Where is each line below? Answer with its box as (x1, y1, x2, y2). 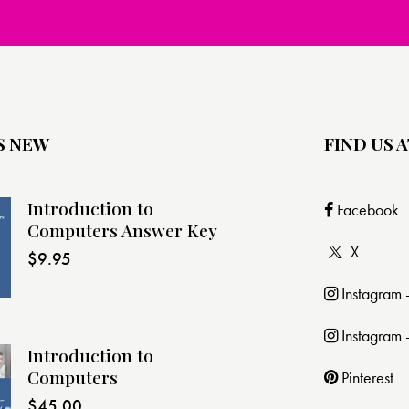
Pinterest (341, 366, 394, 388)
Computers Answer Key (27, 217, 218, 242)
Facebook (337, 198, 400, 220)
